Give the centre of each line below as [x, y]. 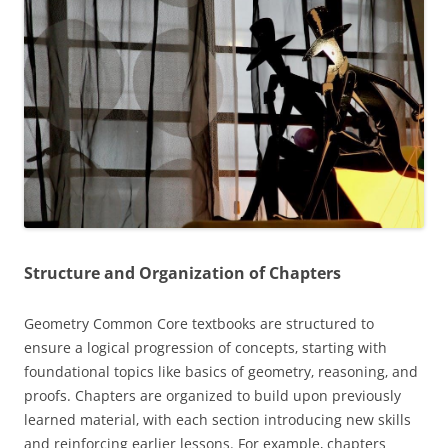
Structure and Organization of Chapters [182, 273]
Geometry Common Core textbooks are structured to [199, 324]
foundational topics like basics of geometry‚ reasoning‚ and [221, 372]
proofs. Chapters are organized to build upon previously [212, 396]
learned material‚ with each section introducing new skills [217, 420]
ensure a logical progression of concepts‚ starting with [205, 348]
